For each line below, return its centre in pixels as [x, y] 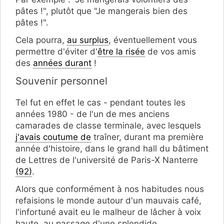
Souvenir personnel [61, 81]
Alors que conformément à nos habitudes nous [110, 189]
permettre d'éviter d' [56, 52]
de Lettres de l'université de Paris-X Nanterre [107, 160]
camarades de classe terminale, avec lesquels [108, 126]
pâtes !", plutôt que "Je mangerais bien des [101, 11]
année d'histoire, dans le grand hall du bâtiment [112, 149]
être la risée [121, 52]
